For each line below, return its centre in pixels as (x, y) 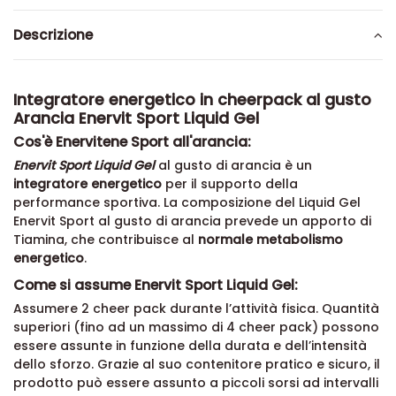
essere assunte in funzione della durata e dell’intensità (190, 346)
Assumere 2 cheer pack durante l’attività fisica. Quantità (196, 309)
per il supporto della (230, 184)
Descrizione (53, 35)
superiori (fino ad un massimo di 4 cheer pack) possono (196, 327)
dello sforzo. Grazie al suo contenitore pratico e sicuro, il (197, 365)
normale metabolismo (270, 240)
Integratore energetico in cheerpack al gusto (192, 100)
